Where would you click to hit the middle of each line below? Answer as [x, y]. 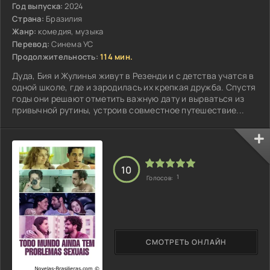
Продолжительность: [55, 56]
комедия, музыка [71, 31]
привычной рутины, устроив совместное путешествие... [128, 110]
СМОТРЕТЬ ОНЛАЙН [186, 242]
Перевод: [31, 44]
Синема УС [72, 44]
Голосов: [161, 178]
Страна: [28, 18]
